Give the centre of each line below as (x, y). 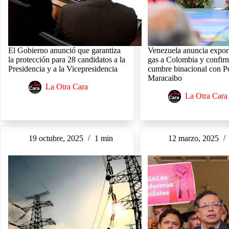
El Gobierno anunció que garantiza (64, 51)
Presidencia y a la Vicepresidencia (63, 69)
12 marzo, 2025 (194, 139)
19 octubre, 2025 (56, 139)
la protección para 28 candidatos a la (67, 60)
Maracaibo (165, 78)
